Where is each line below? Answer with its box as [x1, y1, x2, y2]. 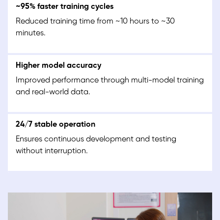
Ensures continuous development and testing [16, 135, 176, 144]
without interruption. [16, 147, 88, 156]
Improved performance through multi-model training [16, 76, 204, 85]
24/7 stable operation [16, 120, 95, 129]
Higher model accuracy [16, 61, 101, 70]
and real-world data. [16, 88, 90, 97]
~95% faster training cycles [16, 2, 113, 11]
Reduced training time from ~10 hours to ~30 [16, 17, 175, 26]
